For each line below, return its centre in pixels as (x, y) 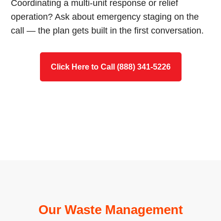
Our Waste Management (110, 210)
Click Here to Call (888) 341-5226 (110, 67)
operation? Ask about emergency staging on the (105, 17)
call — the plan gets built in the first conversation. (108, 31)
